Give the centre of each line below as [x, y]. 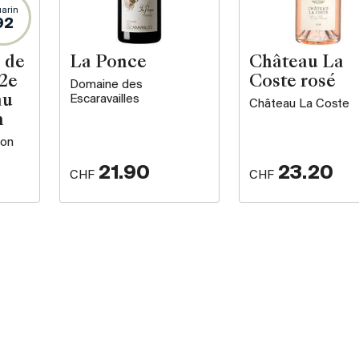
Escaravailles [105, 100]
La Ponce [109, 64]
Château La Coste [299, 105]
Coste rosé [292, 83]
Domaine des [107, 85]
